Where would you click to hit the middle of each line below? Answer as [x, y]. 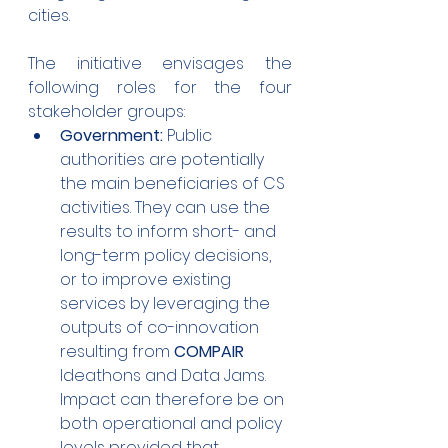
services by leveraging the [167, 304]
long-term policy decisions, [167, 256]
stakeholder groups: [106, 112]
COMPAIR [211, 352]
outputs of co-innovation [161, 328]
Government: [111, 136]
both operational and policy [173, 424]
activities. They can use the [167, 208]
